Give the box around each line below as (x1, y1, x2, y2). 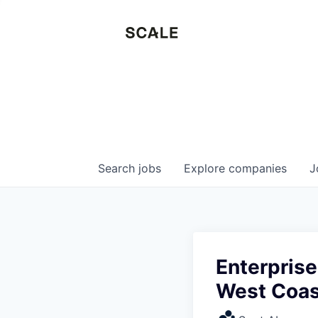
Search (98, 161, 138, 175)
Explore (184, 161, 229, 175)
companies (229, 161, 287, 175)
